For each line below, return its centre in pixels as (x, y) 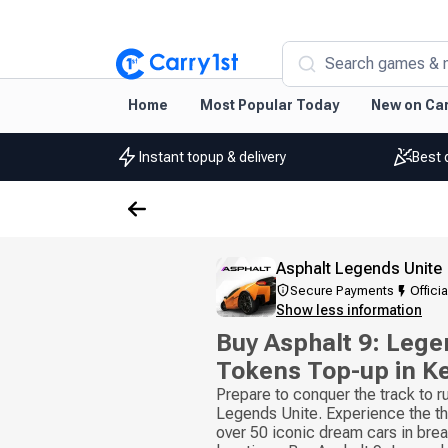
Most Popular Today (269, 105)
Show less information (349, 310)
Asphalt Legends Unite (359, 268)
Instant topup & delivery (213, 156)
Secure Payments (342, 290)
